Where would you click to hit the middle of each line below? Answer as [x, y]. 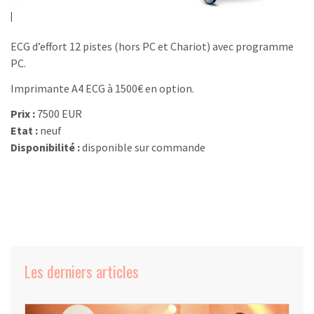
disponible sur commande [144, 147]
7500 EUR [60, 113]
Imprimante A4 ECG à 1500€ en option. [102, 88]
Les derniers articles [82, 271]
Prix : [24, 113]
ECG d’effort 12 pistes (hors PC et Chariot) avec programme [152, 46]
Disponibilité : [46, 147]
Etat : [25, 130]
